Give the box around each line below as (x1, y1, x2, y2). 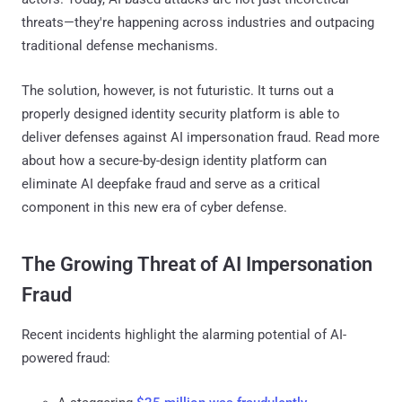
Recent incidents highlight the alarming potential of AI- (22, 326, 346, 343)
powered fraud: (22, 349, 110, 366)
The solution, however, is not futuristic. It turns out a (22, 82, 334, 99)
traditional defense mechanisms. (22, 37, 218, 54)
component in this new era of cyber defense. (22, 198, 287, 215)
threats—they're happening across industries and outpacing (22, 13, 374, 31)
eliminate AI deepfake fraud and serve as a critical (22, 175, 320, 192)
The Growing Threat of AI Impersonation (22, 252, 372, 275)
